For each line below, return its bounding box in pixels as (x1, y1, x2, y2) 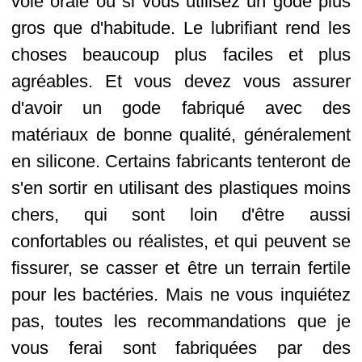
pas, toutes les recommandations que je (11, 311, 351, 331)
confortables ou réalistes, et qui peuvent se (11, 231, 351, 251)
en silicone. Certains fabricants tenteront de (11, 151, 351, 171)
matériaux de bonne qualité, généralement (11, 124, 351, 145)
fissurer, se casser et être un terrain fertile (11, 258, 351, 278)
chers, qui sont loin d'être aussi (11, 204, 351, 225)
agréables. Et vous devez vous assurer (11, 71, 351, 91)
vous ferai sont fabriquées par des (11, 338, 351, 358)
